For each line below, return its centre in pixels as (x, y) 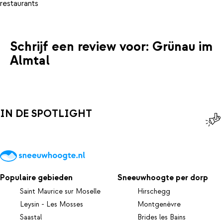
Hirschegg (154, 191)
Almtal (30, 61)
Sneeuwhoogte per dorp (163, 177)
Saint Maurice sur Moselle (60, 191)
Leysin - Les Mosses (52, 204)
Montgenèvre (159, 204)
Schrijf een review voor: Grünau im (111, 47)
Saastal (31, 217)
